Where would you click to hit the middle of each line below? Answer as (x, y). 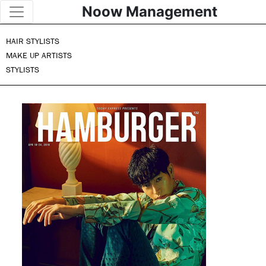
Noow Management (150, 12)
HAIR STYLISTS (33, 41)
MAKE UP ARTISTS (39, 55)
